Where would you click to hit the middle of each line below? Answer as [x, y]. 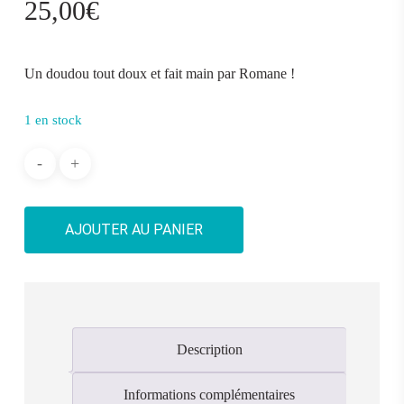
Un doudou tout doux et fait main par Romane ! [159, 73]
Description [209, 349]
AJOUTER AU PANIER [133, 229]
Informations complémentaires [210, 394]
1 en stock [53, 119]
